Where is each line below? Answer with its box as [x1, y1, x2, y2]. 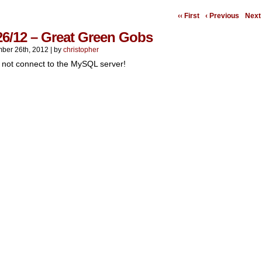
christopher [63, 46, 99, 54]
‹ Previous [205, 12, 239, 20]
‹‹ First [178, 12, 199, 20]
